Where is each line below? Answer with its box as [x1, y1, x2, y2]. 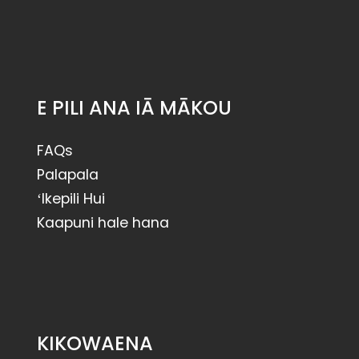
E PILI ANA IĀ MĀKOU [37, 94, 232, 121]
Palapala [37, 164, 99, 184]
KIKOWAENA [37, 329, 153, 357]
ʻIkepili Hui [37, 188, 105, 208]
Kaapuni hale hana [37, 212, 169, 232]
